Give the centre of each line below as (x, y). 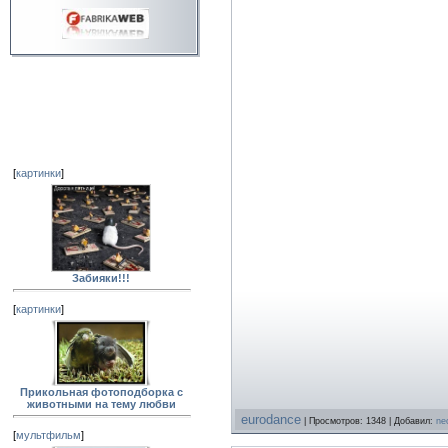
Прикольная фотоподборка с (101, 391)
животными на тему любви (101, 403)
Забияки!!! (101, 277)
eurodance (271, 419)
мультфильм (48, 434)
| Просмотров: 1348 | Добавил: (368, 420)
